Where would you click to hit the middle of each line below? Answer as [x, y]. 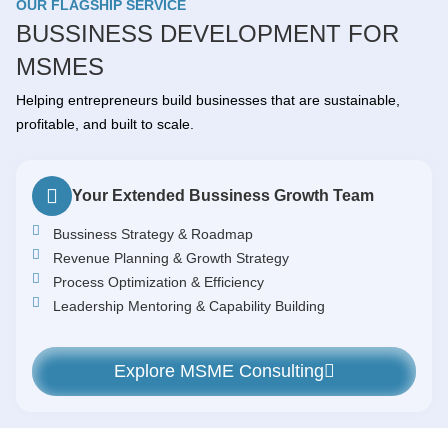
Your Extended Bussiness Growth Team [223, 195]
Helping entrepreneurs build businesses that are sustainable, [208, 99]
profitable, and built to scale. [105, 123]
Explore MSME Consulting [218, 370]
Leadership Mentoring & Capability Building [189, 305]
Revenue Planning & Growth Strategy [171, 257]
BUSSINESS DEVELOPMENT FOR [207, 33]
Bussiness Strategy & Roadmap [153, 233]
